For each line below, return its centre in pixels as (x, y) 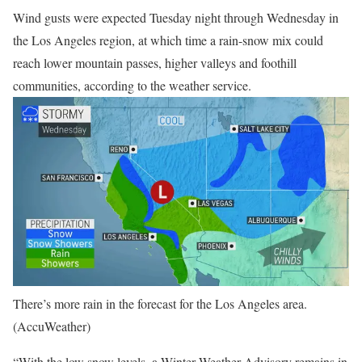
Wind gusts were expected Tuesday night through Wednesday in (176, 17)
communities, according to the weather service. (132, 85)
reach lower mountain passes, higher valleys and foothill (155, 62)
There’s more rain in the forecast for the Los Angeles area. (160, 303)
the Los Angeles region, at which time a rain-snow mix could (168, 40)
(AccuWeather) (52, 326)
